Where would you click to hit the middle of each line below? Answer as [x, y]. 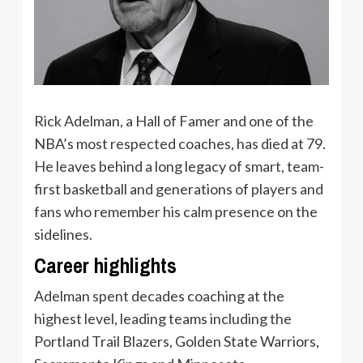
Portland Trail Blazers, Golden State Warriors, [177, 341]
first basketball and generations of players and [179, 188]
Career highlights [105, 265]
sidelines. [63, 234]
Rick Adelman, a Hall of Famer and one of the [174, 120]
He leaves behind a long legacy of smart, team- [179, 166]
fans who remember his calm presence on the [176, 211]
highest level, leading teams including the [163, 318]
